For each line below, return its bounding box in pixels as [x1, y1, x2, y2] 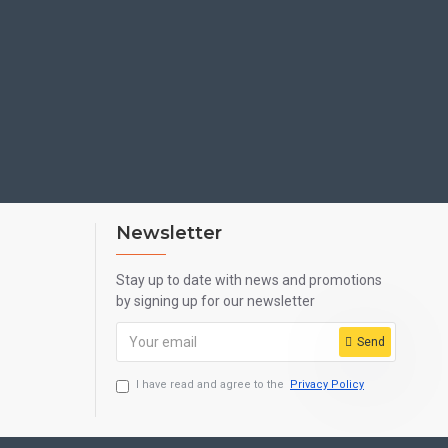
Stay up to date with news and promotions [116, 271, 382, 288]
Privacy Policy [290, 377, 364, 391]
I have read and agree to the [136, 377, 287, 391]
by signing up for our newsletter [116, 292, 315, 309]
